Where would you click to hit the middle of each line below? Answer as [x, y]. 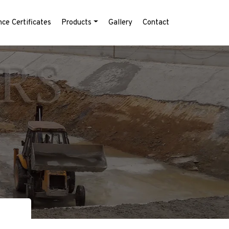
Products [77, 23]
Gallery [120, 23]
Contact [156, 23]
